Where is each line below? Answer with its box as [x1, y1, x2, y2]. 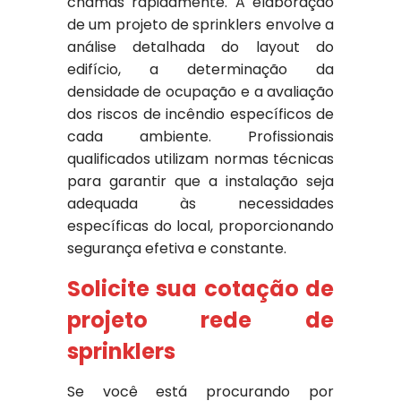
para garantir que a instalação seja [66, 171, 335, 192]
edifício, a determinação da [66, 59, 335, 80]
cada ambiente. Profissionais [66, 126, 335, 147]
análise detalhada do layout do [66, 37, 335, 57]
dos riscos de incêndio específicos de [66, 104, 335, 124]
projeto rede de [66, 305, 335, 335]
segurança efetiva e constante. [66, 238, 286, 259]
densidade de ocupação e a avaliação [66, 81, 335, 102]
